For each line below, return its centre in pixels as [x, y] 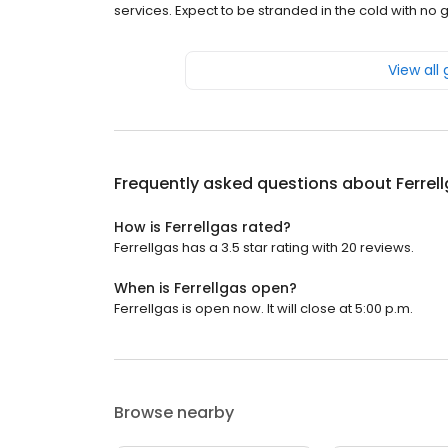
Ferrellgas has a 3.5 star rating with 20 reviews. [264, 248]
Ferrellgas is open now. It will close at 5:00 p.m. [263, 309]
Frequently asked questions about [255, 184]
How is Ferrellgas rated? [202, 227]
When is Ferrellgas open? [205, 288]
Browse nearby [174, 413]
